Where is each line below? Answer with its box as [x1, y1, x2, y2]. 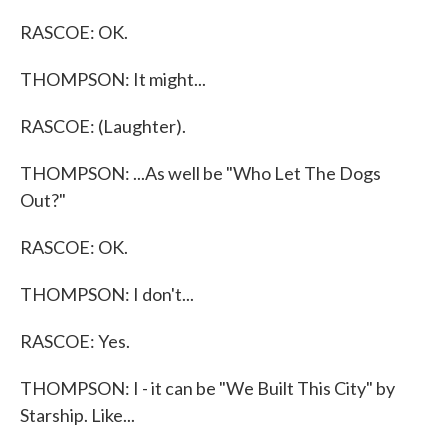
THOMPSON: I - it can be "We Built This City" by [20, 377, 395, 399]
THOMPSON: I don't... [20, 283, 194, 305]
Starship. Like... [20, 404, 135, 426]
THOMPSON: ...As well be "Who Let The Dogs [20, 162, 381, 184]
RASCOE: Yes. [20, 330, 130, 352]
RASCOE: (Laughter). [20, 115, 186, 137]
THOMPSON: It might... [20, 68, 206, 90]
